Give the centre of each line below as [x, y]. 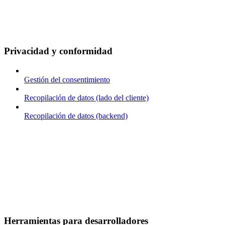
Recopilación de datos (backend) [76, 116]
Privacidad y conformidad [58, 51]
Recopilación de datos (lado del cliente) [86, 98]
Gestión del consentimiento [67, 80]
